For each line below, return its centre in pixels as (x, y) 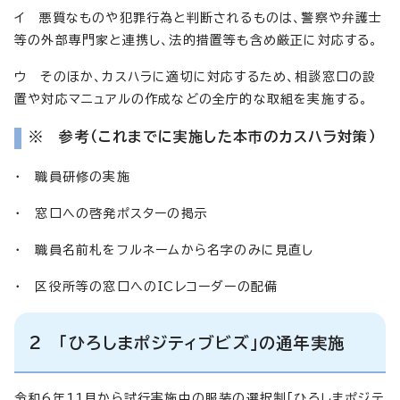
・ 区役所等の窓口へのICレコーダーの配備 (146, 286)
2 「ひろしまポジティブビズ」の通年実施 (187, 342)
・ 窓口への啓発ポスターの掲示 (111, 213)
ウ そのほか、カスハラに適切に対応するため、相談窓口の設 (196, 76)
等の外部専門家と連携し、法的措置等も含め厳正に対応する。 (196, 40)
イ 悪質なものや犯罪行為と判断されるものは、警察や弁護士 (199, 17)
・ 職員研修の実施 (72, 176)
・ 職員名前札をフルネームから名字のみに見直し (164, 250)
